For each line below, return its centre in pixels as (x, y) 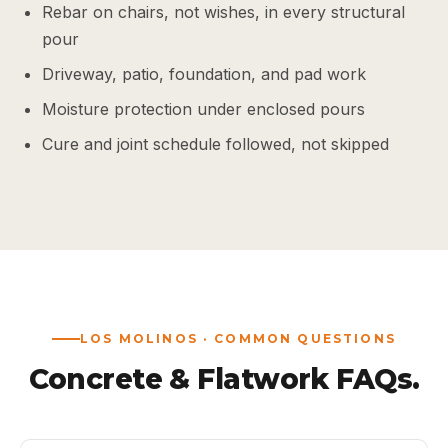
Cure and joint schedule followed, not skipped (215, 144)
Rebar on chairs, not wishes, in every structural (223, 12)
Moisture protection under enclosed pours (203, 109)
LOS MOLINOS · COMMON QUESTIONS (238, 338)
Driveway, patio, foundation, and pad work (204, 74)
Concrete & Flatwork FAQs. (224, 379)
